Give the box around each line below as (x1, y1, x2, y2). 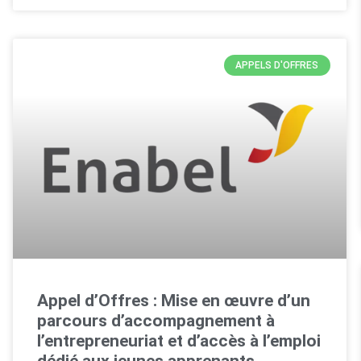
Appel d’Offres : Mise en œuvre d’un (36, 290, 310, 310)
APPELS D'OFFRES (235, 59, 319, 71)
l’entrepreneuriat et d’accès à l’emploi (36, 330, 321, 351)
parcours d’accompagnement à (36, 310, 275, 330)
